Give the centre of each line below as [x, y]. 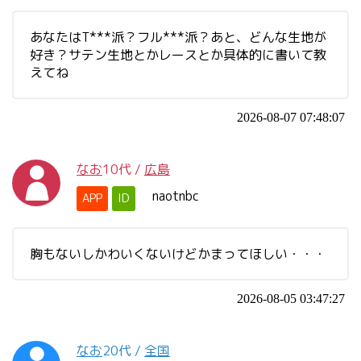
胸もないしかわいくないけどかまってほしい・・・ [178, 254]
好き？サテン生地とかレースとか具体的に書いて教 [178, 55]
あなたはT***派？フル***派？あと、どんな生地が [178, 37]
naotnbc [176, 196]
